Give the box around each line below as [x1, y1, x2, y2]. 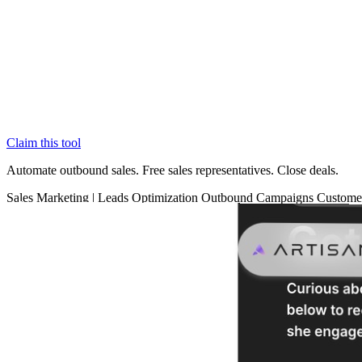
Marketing [36, 191, 92, 205]
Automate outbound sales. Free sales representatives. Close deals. [6, 163, 339, 178]
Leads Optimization [98, 191, 201, 205]
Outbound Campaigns [201, 191, 317, 205]
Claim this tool [6, 136, 81, 150]
